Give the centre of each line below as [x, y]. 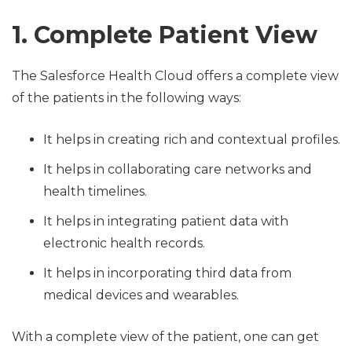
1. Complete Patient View [165, 35]
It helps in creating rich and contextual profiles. [192, 139]
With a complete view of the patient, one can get [165, 336]
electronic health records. [124, 243]
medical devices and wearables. [141, 295]
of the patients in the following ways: [126, 97]
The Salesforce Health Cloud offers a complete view [175, 75]
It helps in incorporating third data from [167, 273]
